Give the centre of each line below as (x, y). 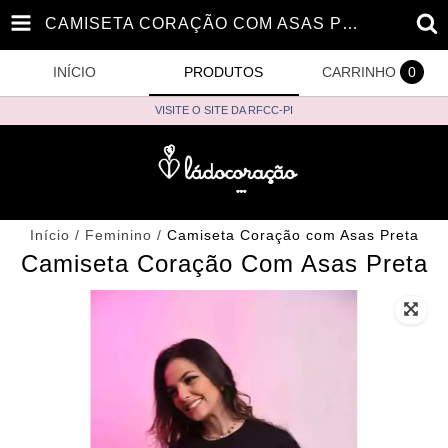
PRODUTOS (224, 72)
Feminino (118, 235)
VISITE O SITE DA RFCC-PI (224, 110)
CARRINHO (359, 72)
